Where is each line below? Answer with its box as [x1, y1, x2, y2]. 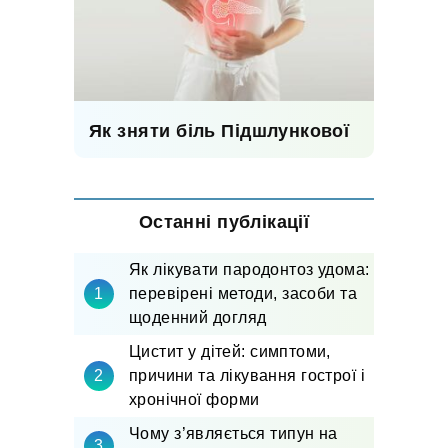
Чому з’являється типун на [129, 425, 338, 443]
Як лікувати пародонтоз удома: [129, 261, 370, 279]
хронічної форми [129, 391, 260, 409]
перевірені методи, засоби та [129, 285, 358, 303]
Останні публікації [138, 212, 310, 233]
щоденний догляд [129, 309, 267, 327]
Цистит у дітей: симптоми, [129, 343, 331, 361]
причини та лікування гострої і [129, 367, 366, 385]
